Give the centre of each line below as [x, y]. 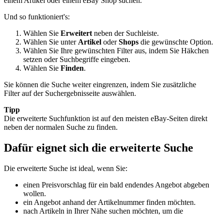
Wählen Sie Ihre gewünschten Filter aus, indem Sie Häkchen [116, 51]
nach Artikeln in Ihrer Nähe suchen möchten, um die [103, 211]
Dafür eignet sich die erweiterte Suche [99, 148]
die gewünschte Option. [176, 42]
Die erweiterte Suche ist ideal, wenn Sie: [66, 169]
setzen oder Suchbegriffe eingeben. [77, 60]
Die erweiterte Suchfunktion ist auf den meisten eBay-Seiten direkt [106, 119]
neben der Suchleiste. [125, 33]
